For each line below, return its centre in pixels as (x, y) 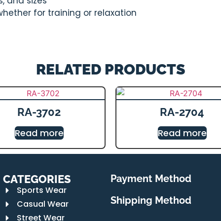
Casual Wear (42, 204)
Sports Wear (41, 190)
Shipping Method (151, 200)
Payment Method (151, 179)
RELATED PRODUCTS (110, 69)
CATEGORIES (37, 179)
